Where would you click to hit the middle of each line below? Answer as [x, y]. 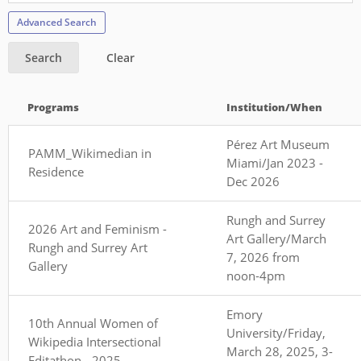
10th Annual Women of [93, 323]
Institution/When [274, 107]
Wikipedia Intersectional [95, 341]
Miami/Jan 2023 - [275, 162]
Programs [53, 107]
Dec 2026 [253, 181]
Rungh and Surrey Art [88, 247]
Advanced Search [57, 22]
